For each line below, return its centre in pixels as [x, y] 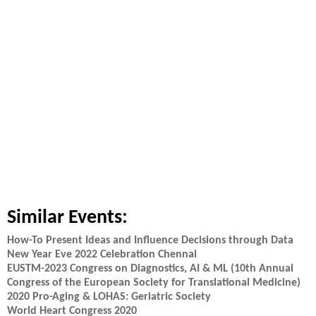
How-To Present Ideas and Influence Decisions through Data [150, 241]
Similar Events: [67, 218]
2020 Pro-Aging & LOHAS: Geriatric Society [109, 297]
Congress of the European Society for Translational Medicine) [154, 283]
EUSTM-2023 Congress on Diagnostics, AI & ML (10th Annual [150, 269]
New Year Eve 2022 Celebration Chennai [102, 255]
